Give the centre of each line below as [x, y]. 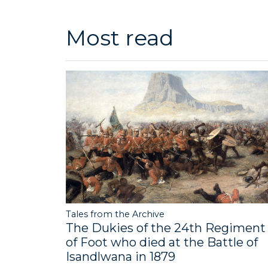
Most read [120, 38]
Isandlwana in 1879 [121, 256]
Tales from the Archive [115, 214]
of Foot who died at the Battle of [162, 242]
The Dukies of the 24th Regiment [166, 228]
